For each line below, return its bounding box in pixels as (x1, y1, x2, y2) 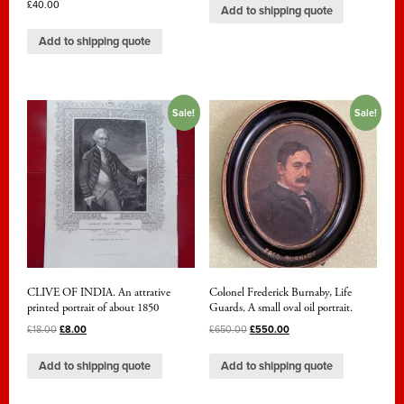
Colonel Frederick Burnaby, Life (208, 285, 352, 301)
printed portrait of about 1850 (27, 300, 159, 317)
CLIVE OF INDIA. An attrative (27, 285, 170, 301)
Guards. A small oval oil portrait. (208, 300, 353, 317)
